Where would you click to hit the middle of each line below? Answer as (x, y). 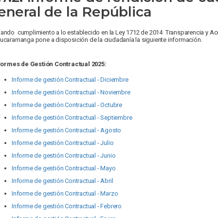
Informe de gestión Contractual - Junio (64, 155)
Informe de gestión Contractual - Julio (63, 143)
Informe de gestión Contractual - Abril (63, 181)
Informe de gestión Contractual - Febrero (67, 206)
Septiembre (117, 118)
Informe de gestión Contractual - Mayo (64, 168)
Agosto (110, 130)
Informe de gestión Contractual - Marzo (65, 193)
